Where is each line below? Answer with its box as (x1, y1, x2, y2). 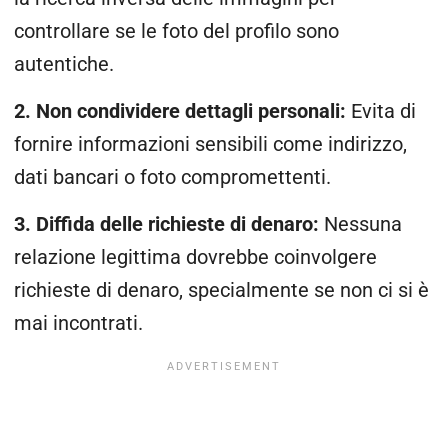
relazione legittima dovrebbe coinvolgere (14, 246, 377, 270)
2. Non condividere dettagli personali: (14, 99, 346, 123)
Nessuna (324, 213, 402, 237)
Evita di (346, 99, 416, 123)
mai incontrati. (14, 312, 143, 336)
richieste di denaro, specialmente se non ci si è (14, 279, 429, 303)
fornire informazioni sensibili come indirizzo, (14, 132, 407, 156)
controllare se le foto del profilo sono (14, 19, 339, 43)
